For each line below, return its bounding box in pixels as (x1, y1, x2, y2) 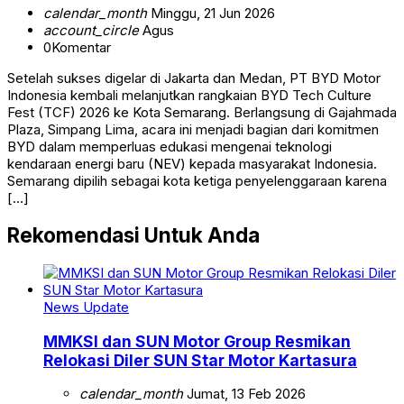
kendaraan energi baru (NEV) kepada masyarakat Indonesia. (7, 154, 377, 172)
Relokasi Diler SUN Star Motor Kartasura (43, 350, 357, 370)
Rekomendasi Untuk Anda (7, 223, 260, 248)
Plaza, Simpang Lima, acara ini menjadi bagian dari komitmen (7, 120, 379, 138)
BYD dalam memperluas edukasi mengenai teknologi (7, 137, 332, 155)
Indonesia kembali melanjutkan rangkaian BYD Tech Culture (7, 86, 372, 104)
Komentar (51, 38, 111, 56)
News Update (43, 298, 129, 317)
